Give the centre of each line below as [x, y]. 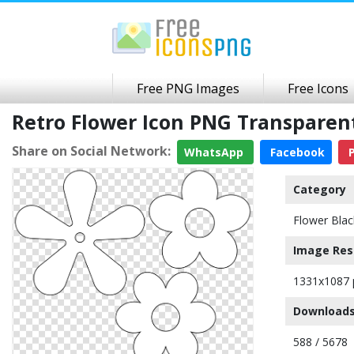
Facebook [296, 152]
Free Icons [318, 88]
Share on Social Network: [91, 151]
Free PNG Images [188, 88]
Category [320, 189]
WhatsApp [215, 152]
